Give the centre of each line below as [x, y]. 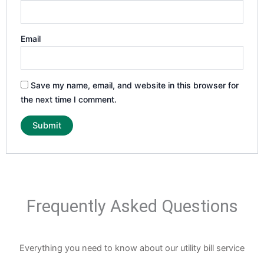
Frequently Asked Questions [132, 206]
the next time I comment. [69, 100]
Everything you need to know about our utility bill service [132, 248]
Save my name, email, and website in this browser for [135, 85]
